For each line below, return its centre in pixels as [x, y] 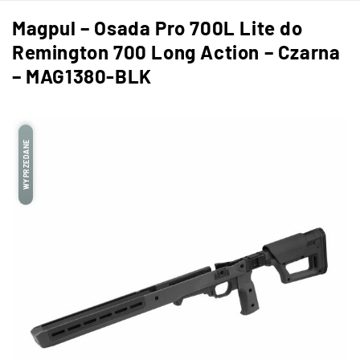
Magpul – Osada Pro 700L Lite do [157, 28]
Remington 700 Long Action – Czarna [176, 52]
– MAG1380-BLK [82, 76]
